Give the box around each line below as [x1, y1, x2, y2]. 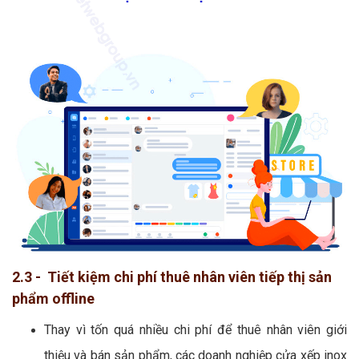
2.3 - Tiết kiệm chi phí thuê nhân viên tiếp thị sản [12, 268, 332, 285]
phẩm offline [12, 289, 95, 307]
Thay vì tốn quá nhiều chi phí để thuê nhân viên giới [44, 321, 347, 337]
